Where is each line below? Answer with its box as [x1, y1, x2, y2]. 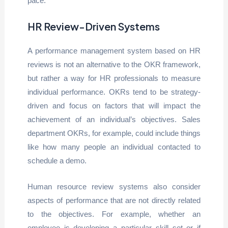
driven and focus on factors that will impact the [27, 101, 201, 110]
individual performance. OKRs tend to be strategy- [27, 87, 201, 96]
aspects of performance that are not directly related [27, 195, 201, 205]
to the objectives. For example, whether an [27, 209, 201, 218]
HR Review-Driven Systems [27, 19, 160, 33]
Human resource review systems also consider [27, 182, 201, 191]
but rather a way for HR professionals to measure [27, 73, 201, 82]
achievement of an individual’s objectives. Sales [27, 115, 201, 124]
